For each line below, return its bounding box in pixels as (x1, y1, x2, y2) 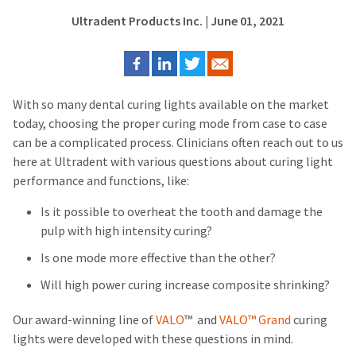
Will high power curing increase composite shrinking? (41, 276, 330, 293)
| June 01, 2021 (203, 12, 284, 29)
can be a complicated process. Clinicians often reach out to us (13, 133, 343, 151)
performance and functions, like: (13, 172, 189, 189)
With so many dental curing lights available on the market (13, 95, 329, 113)
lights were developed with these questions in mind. (13, 330, 293, 347)
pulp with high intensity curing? (41, 222, 212, 239)
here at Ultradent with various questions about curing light (13, 153, 333, 170)
